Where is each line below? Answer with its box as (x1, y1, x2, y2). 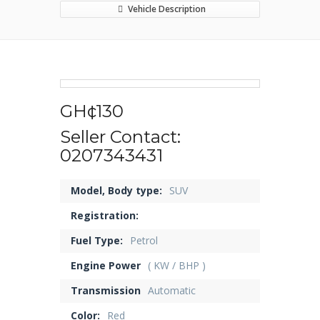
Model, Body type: (71, 184, 162, 197)
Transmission (71, 284, 141, 297)
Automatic (148, 284, 196, 297)
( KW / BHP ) (148, 259, 206, 272)
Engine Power (71, 259, 141, 272)
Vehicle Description (126, 3, 206, 15)
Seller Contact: (60, 126, 181, 147)
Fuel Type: (71, 234, 123, 247)
